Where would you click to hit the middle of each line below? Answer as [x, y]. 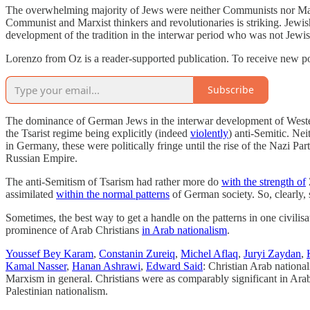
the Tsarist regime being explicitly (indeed [98, 133]
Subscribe [231, 90]
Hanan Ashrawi [106, 266]
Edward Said [174, 266]
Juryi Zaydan [272, 253]
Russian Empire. [42, 158]
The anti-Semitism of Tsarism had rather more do [113, 181]
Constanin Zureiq [137, 253]
